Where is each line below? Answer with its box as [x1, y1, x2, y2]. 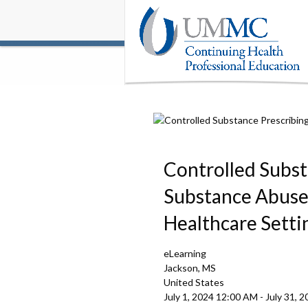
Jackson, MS [164, 261, 216, 274]
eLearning [164, 247, 206, 259]
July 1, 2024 [164, 290, 214, 302]
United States [164, 276, 224, 288]
